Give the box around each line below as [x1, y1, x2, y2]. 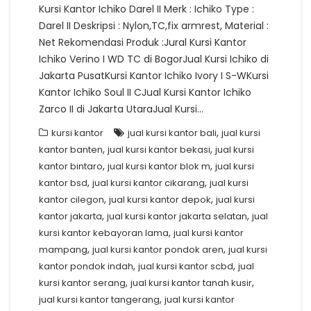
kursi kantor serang [39, 276, 126, 289]
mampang [39, 243, 87, 256]
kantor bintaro [39, 160, 103, 173]
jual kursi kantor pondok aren [92, 243, 224, 256]
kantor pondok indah [39, 260, 133, 273]
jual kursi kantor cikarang [92, 176, 205, 190]
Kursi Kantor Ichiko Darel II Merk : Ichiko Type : [39, 2, 254, 16]
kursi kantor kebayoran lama [39, 226, 169, 239]
